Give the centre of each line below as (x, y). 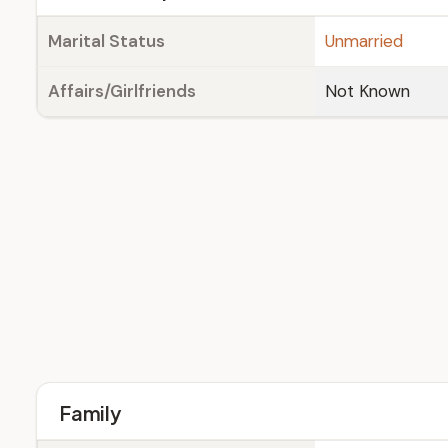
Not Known (367, 91)
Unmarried (364, 41)
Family (90, 412)
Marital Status (106, 41)
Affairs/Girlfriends (122, 91)
